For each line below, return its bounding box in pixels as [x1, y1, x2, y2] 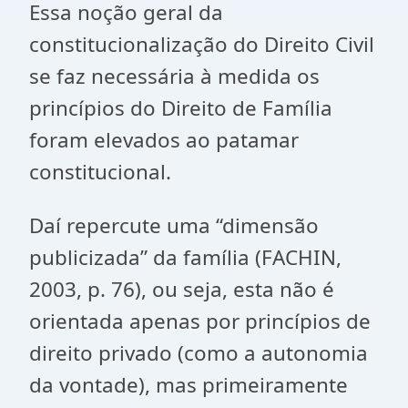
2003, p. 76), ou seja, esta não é [29, 275, 334, 303]
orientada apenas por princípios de [29, 307, 371, 335]
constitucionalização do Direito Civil [29, 30, 374, 58]
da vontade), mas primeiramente [29, 371, 348, 399]
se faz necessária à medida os [29, 62, 320, 90]
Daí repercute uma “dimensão [29, 211, 319, 240]
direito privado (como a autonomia [29, 339, 368, 367]
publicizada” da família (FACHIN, [29, 243, 342, 271]
